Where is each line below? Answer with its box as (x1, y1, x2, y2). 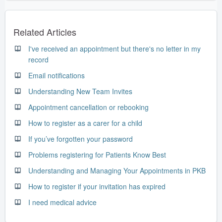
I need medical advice (28, 197, 97, 207)
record (28, 54, 49, 64)
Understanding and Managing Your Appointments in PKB (28, 165, 206, 175)
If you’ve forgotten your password (28, 133, 133, 144)
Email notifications (28, 70, 85, 80)
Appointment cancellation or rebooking (28, 102, 149, 112)
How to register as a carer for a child (28, 117, 142, 128)
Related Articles (13, 25, 76, 38)
